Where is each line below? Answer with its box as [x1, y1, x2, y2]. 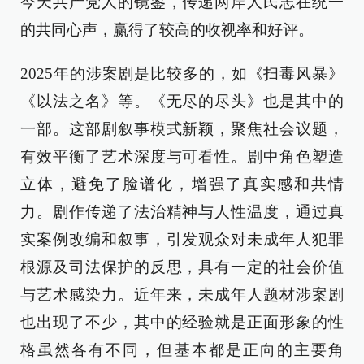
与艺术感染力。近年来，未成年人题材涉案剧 [20, 286, 344, 303]
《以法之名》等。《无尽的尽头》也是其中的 [20, 93, 344, 110]
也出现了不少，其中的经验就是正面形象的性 [20, 314, 344, 331]
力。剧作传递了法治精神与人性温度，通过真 [20, 203, 344, 220]
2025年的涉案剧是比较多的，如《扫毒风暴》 [20, 65, 344, 82]
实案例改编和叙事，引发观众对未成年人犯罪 [20, 231, 344, 248]
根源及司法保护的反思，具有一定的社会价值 [20, 258, 344, 275]
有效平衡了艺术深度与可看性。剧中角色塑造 [20, 148, 344, 165]
